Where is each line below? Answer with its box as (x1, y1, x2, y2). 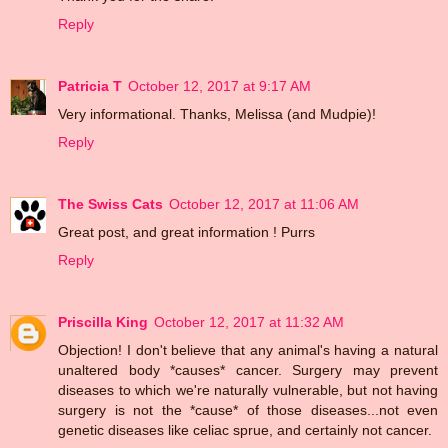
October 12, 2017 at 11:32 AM (154, 313, 344, 330)
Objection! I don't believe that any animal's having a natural (58, 341, 438, 358)
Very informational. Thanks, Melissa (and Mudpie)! (58, 105, 376, 122)
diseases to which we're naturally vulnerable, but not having (58, 381, 438, 398)
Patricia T (58, 77, 122, 94)
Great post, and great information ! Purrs (58, 223, 315, 240)
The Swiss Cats (58, 195, 163, 212)
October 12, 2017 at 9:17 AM (128, 77, 311, 94)
